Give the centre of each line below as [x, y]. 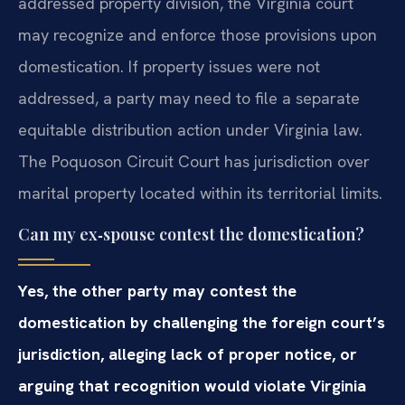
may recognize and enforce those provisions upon [198, 35]
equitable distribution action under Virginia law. [190, 130]
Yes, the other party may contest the [157, 290]
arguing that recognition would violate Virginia [192, 385]
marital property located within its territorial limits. [200, 193]
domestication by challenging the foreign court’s [202, 322]
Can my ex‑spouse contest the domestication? [191, 234]
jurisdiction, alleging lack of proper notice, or [188, 353]
